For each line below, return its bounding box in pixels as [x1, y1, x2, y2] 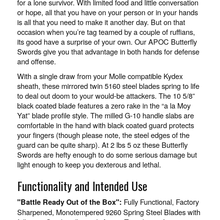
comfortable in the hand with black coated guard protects [17, 120, 194, 131]
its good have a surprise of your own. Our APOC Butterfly [17, 36, 197, 47]
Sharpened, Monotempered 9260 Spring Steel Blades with [17, 207, 200, 218]
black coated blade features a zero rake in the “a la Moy [17, 100, 191, 111]
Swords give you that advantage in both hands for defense [17, 46, 199, 57]
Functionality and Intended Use [17, 177, 147, 195]
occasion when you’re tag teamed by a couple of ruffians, [17, 27, 195, 37]
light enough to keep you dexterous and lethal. [17, 159, 161, 170]
